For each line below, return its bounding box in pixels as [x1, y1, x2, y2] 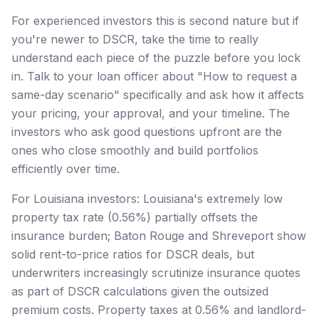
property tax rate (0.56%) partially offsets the [11, 209, 258, 224]
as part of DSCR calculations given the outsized [11, 283, 268, 298]
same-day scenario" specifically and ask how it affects [11, 87, 304, 102]
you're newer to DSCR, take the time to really [11, 31, 258, 46]
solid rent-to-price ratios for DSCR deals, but [11, 246, 254, 261]
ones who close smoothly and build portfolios [11, 142, 258, 157]
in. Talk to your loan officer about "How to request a [11, 68, 297, 83]
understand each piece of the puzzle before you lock [11, 50, 300, 65]
